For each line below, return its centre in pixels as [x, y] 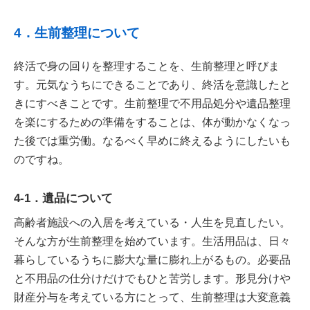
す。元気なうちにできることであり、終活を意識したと [152, 85]
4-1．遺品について [63, 198]
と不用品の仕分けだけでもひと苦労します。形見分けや [152, 278]
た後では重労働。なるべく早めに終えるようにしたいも [152, 141]
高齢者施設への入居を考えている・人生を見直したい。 [152, 222]
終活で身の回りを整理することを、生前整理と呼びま [147, 66]
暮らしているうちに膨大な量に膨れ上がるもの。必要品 [152, 259]
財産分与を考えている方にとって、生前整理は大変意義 [152, 297]
